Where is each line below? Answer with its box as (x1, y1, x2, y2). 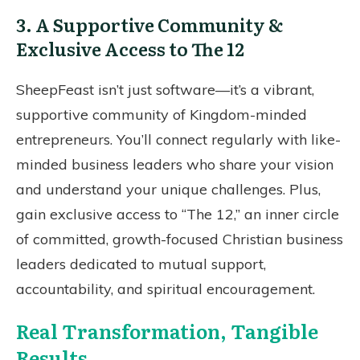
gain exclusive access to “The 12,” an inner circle (16, 204, 339, 223)
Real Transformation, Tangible (16, 316, 318, 345)
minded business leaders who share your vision (16, 154, 333, 174)
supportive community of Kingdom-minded (16, 104, 307, 124)
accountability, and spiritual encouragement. (16, 279, 315, 298)
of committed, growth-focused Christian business (16, 229, 343, 248)
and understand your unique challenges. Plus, (16, 179, 321, 198)
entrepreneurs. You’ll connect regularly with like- (16, 129, 341, 149)
